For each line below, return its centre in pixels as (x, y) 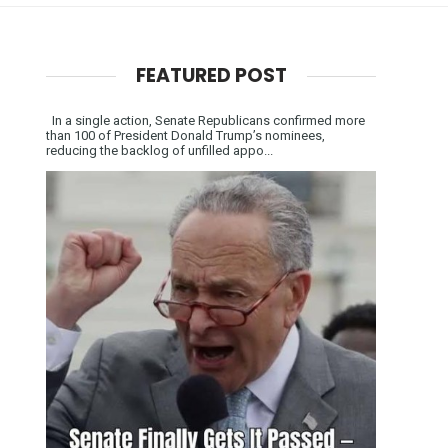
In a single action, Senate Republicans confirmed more (205, 120)
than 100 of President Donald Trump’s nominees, (185, 135)
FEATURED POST (211, 75)
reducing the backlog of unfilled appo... (159, 150)
